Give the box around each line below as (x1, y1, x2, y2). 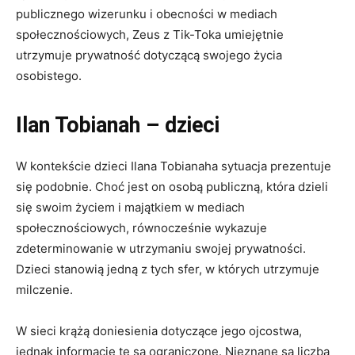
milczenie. (16, 281, 73, 297)
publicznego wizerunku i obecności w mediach (16, 6, 277, 21)
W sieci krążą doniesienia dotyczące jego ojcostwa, (16, 323, 302, 338)
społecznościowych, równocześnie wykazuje (16, 219, 267, 235)
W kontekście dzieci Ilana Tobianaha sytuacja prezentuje (16, 158, 331, 174)
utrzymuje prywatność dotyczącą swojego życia (16, 47, 282, 63)
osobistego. (16, 67, 82, 83)
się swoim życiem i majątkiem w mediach (16, 199, 245, 215)
